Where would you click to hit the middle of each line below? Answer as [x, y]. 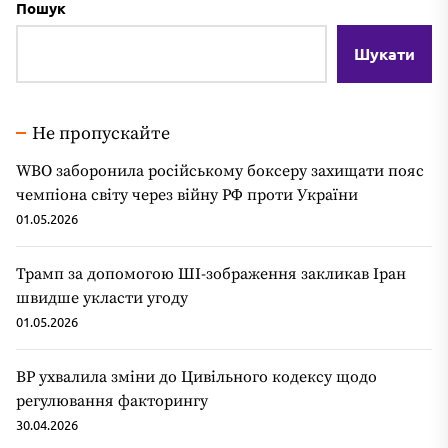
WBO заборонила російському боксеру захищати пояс [220, 170]
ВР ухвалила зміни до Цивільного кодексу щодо [196, 376]
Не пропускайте [101, 133]
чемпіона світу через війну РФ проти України [187, 194]
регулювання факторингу [112, 400]
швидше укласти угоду [102, 297]
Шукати [384, 53]
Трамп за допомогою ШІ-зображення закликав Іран [211, 273]
